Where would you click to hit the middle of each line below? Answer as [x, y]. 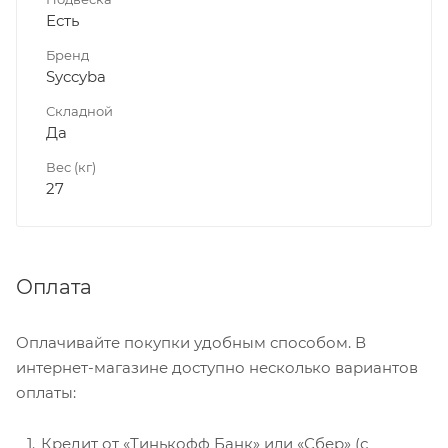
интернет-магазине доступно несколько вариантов [217, 368]
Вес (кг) [71, 167]
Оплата [54, 287]
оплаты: [46, 393]
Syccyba [76, 77]
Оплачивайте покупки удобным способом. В [191, 343]
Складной [79, 111]
